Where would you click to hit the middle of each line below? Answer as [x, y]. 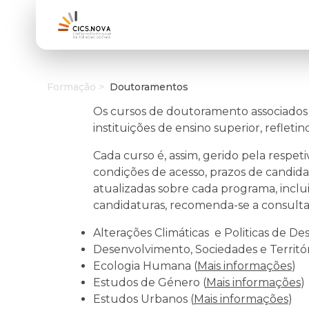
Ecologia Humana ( [145, 266]
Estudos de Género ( [149, 282]
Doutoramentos [149, 87]
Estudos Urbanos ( [143, 299]
